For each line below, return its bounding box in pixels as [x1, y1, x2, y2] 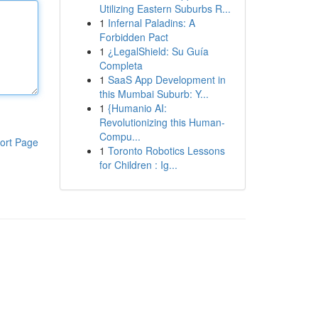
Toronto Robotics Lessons [107, 143, 225, 158]
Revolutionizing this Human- [99, 115, 225, 129]
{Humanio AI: [107, 101, 167, 115]
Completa [99, 58, 143, 72]
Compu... [99, 129, 141, 143]
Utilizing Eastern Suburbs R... [99, 1, 231, 16]
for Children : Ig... [99, 158, 177, 172]
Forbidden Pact [99, 30, 168, 44]
